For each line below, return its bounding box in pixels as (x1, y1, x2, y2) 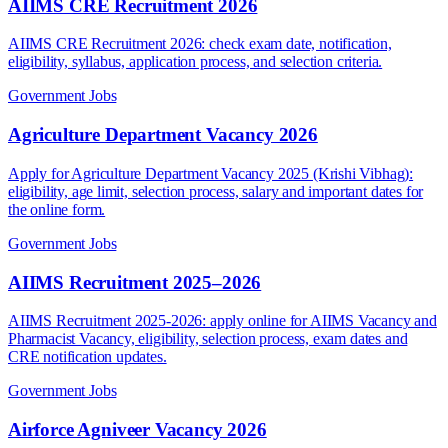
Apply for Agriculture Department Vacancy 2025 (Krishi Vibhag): (8, 164, 414, 182)
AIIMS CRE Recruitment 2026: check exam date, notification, (8, 35, 392, 53)
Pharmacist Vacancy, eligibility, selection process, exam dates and (8, 330, 408, 348)
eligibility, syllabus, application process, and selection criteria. (8, 53, 383, 71)
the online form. (8, 200, 106, 218)
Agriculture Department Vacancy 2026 (8, 124, 318, 146)
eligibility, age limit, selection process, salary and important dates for (8, 182, 424, 200)
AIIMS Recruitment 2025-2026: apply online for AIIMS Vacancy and (8, 312, 437, 330)
